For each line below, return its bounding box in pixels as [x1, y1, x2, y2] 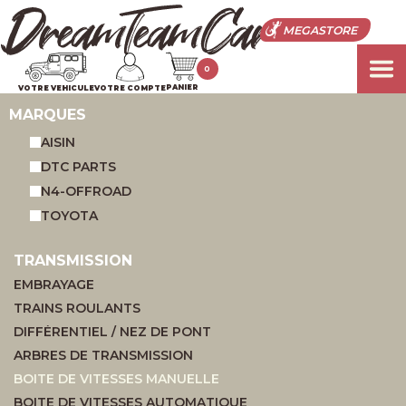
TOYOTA [41, 208, 98, 224]
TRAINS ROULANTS [14, 300, 140, 316]
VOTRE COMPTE [94, 83, 166, 92]
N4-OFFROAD [41, 183, 131, 199]
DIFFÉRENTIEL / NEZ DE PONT [14, 324, 211, 340]
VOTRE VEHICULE [18, 83, 94, 92]
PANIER [166, 82, 198, 92]
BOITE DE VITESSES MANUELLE [14, 371, 219, 387]
